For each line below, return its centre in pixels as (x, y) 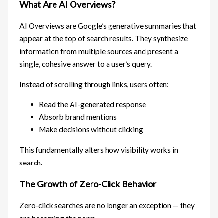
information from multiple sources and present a (99, 51)
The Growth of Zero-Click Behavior (88, 184)
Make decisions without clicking (91, 130)
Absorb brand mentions (78, 117)
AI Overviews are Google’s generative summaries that (108, 26)
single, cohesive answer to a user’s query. (86, 64)
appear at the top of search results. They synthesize (104, 39)
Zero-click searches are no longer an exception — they (107, 206)
